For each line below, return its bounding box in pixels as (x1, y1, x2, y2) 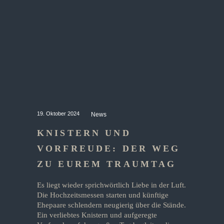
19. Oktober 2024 (37, 110, 81, 116)
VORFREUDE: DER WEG (37, 143, 180, 153)
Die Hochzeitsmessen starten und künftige (37, 191, 168, 199)
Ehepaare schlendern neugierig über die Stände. (37, 201, 186, 209)
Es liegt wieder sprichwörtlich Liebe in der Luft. (37, 181, 186, 189)
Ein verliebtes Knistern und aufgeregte (37, 211, 157, 219)
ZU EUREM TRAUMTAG (37, 159, 176, 169)
